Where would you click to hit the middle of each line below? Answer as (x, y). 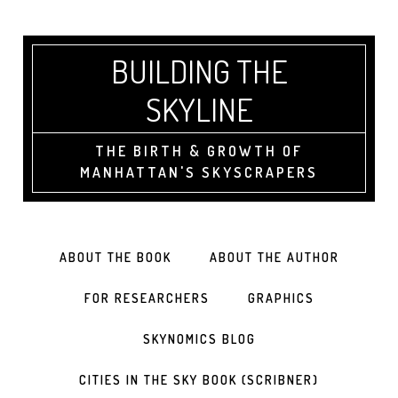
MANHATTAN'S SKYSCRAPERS (199, 172)
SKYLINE (199, 109)
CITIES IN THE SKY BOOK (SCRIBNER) (199, 380)
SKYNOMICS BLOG (199, 339)
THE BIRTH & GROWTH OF (199, 151)
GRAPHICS (281, 298)
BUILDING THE (199, 71)
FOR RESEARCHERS (147, 298)
